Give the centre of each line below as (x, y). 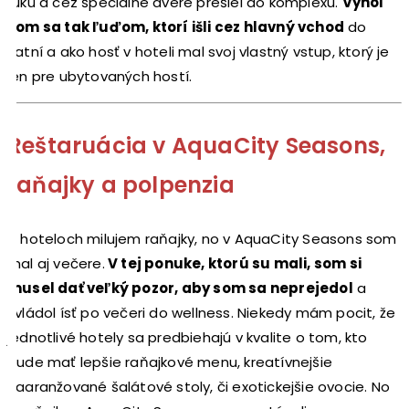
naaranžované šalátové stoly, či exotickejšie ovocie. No (199, 386)
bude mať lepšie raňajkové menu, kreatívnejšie (170, 362)
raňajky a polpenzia (121, 184)
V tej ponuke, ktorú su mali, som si (233, 263)
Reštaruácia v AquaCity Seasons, (197, 145)
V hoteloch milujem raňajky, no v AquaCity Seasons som (202, 238)
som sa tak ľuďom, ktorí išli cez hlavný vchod (176, 26)
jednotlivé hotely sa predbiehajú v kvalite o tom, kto (188, 337)
